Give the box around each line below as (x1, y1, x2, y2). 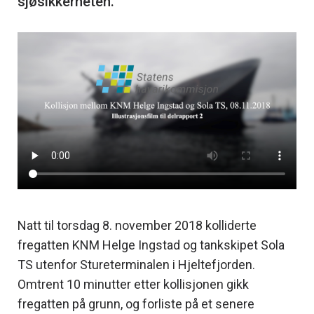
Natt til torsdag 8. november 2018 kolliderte (18, 217, 257, 233)
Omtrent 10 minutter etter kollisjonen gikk (18, 276, 249, 292)
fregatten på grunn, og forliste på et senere (18, 296, 254, 311)
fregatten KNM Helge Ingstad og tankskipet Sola (18, 237, 285, 252)
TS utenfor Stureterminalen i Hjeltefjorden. (18, 257, 255, 272)
